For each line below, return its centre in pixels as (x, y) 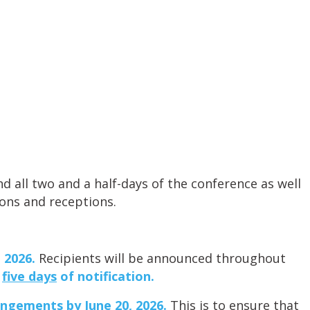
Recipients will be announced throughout (161, 258)
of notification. (107, 276)
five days (29, 276)
